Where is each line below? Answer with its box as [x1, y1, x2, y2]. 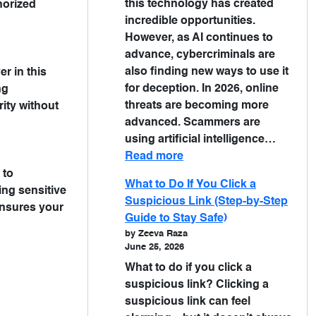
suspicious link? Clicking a [125, 279, 269, 291]
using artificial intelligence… [125, 134, 276, 145]
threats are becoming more [125, 100, 269, 111]
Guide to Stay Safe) [125, 213, 227, 224]
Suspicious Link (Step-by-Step [125, 196, 288, 207]
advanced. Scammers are [125, 117, 260, 128]
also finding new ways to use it [125, 66, 288, 78]
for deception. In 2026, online [125, 83, 279, 95]
